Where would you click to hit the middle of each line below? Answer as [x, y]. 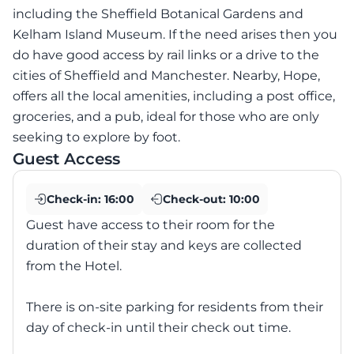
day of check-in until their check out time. [158, 327]
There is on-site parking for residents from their [175, 307]
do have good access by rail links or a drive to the [166, 55]
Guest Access [66, 158]
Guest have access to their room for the [151, 224]
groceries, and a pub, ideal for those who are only [166, 116]
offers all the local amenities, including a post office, [174, 96]
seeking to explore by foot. [96, 137]
